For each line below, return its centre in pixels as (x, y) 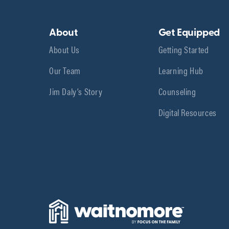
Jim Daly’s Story (76, 91)
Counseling (177, 91)
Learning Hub (181, 70)
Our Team (65, 70)
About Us (64, 49)
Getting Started (184, 49)
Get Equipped (189, 33)
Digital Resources (187, 112)
